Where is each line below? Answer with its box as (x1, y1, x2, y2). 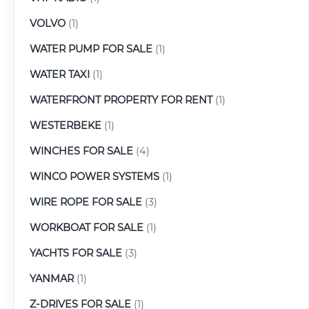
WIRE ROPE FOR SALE (30, 195, 142, 208)
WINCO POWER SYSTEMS (30, 170, 159, 183)
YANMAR (30, 272, 74, 285)
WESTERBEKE (30, 119, 101, 132)
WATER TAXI (30, 68, 90, 81)
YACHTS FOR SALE (30, 246, 122, 259)
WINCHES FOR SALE (30, 144, 133, 157)
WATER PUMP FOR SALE (30, 42, 152, 55)
